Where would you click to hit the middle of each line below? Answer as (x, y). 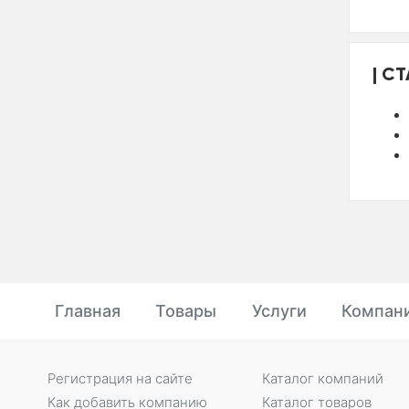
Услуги (279, 311)
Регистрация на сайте (120, 378)
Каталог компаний (322, 378)
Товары (186, 311)
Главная (88, 311)
